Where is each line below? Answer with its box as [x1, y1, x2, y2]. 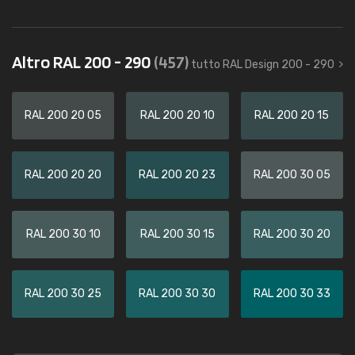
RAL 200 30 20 [253, 227, 330, 241]
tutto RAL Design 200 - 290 [191, 58, 334, 71]
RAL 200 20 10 [139, 109, 215, 122]
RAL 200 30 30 [139, 287, 216, 300]
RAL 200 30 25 [25, 287, 102, 300]
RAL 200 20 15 [254, 109, 330, 122]
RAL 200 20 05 [25, 109, 102, 122]
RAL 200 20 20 [25, 168, 102, 181]
